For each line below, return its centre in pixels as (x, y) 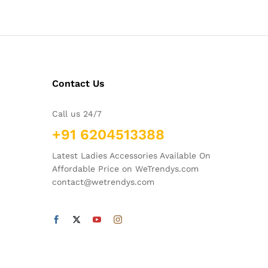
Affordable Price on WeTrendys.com (125, 168)
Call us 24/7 (77, 113)
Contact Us (78, 83)
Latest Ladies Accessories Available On (131, 155)
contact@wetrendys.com (103, 182)
